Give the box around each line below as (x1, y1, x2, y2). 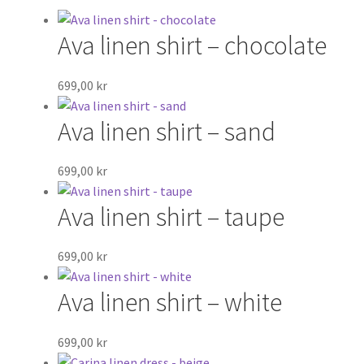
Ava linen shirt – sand (57, 115, 275, 148)
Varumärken (18, 127, 86, 144)
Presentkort (18, 41, 88, 58)
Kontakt (18, 256, 66, 273)
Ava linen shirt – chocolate (57, 29, 327, 63)
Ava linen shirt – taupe (57, 201, 284, 234)
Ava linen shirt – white (57, 286, 282, 319)
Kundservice (18, 213, 85, 230)
